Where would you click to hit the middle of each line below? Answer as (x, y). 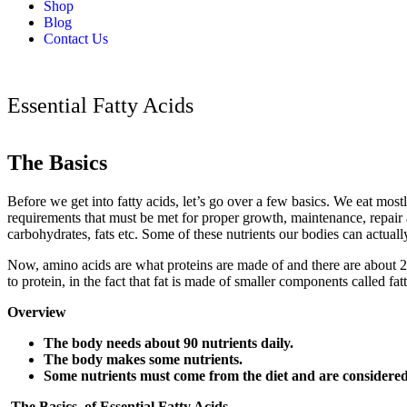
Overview (37, 312)
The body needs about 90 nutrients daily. (169, 342)
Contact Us (76, 39)
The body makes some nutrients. (143, 359)
